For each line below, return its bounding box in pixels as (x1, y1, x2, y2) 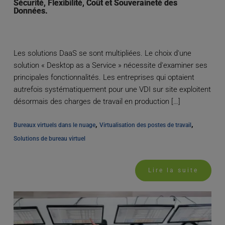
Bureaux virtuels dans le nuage (13, 122, 95, 129)
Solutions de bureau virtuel (13, 135, 85, 143)
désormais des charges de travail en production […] (13, 97, 180, 106)
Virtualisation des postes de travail (99, 122, 191, 129)
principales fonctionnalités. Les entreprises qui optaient (13, 73, 194, 82)
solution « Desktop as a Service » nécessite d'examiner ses (13, 61, 207, 70)
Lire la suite (148, 167, 199, 174)
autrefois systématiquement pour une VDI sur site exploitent (13, 85, 211, 94)
